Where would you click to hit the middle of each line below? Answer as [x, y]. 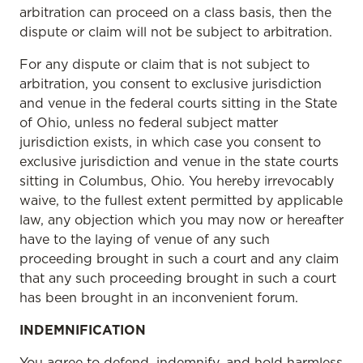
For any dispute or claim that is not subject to [164, 64]
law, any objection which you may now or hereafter [181, 220]
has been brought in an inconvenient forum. [159, 297]
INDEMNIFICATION [83, 330]
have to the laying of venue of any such [145, 239]
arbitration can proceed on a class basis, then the [175, 12]
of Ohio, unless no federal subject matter [149, 122]
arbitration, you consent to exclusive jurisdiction [171, 83]
